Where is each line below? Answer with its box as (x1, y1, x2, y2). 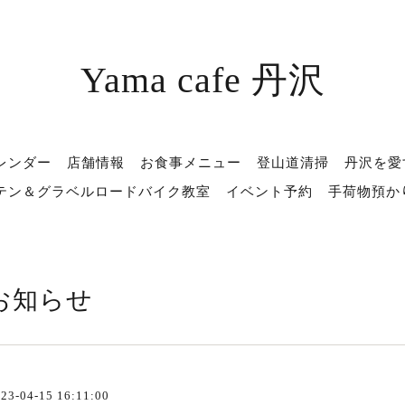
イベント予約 (225, 184, 313, 199)
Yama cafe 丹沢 (80, 60, 325, 100)
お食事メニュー (140, 155, 241, 170)
